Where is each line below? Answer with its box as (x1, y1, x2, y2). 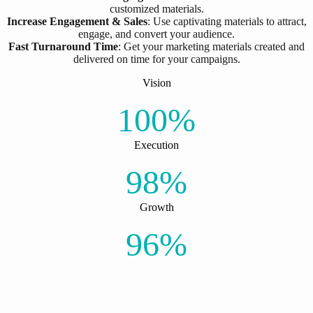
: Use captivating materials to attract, (147, 15, 307, 27)
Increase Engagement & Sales (6, 15, 147, 27)
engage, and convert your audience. (78, 27, 235, 40)
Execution (134, 138, 179, 151)
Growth (139, 201, 174, 213)
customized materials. (109, 2, 204, 15)
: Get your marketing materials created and (118, 40, 305, 52)
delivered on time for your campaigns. (73, 52, 240, 65)
